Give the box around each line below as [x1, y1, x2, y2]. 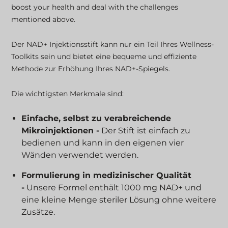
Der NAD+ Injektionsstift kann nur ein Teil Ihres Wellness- [11, 39, 214, 49]
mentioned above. [11, 14, 76, 24]
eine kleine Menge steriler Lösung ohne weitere [21, 194, 217, 205]
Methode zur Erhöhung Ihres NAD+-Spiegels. [11, 64, 170, 73]
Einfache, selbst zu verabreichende [21, 113, 172, 123]
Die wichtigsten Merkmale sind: [11, 89, 124, 98]
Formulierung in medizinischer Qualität [21, 170, 192, 180]
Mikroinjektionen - [21, 125, 100, 135]
